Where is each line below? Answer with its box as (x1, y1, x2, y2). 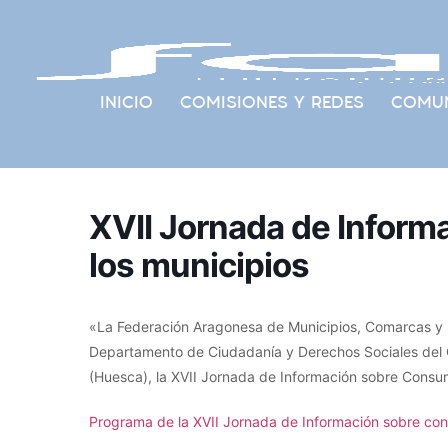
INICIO (99, 91, 153, 113)
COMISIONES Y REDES (179, 91, 364, 113)
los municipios (89, 245, 309, 285)
